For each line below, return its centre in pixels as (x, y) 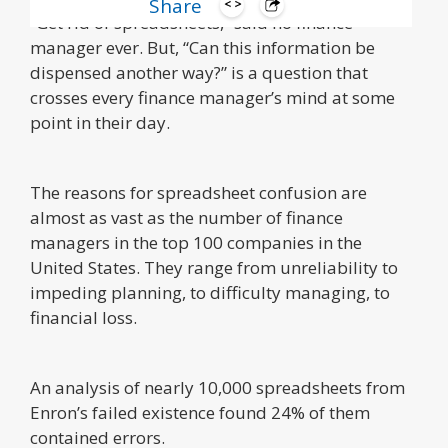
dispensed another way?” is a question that (199, 72)
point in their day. (100, 122)
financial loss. (83, 317)
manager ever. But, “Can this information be (202, 47)
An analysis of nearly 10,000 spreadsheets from (217, 387)
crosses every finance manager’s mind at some (212, 97)
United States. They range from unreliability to (214, 267)
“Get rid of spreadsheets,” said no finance (191, 22)
